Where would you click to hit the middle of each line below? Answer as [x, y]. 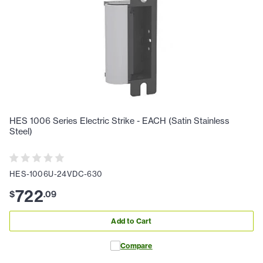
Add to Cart [131, 221]
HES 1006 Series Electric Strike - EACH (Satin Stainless [119, 121]
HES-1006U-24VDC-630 [56, 173]
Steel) [21, 132]
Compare [136, 245]
